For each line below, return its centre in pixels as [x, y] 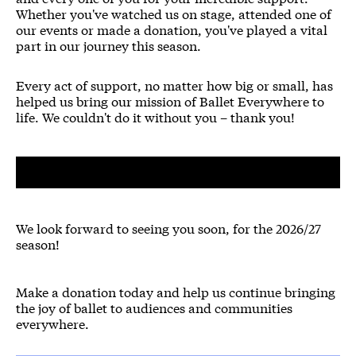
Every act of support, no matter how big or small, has [174, 85]
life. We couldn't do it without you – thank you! [155, 117]
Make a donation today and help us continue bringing [176, 292]
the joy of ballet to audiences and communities [154, 308]
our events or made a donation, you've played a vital [172, 29]
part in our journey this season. [108, 45]
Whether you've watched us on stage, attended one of [174, 14]
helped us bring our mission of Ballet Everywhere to [170, 101]
